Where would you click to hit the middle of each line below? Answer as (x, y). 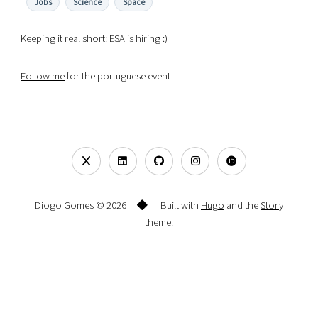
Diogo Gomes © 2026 (81, 205)
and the (242, 205)
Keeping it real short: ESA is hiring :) (94, 38)
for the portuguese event (118, 76)
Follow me (43, 76)
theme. (159, 222)
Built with (180, 205)
